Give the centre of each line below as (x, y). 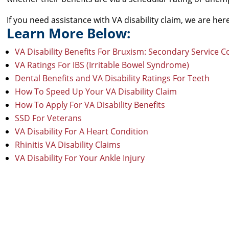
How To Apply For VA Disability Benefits (90, 105)
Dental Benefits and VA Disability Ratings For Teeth (112, 78)
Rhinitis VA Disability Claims (68, 145)
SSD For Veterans (49, 118)
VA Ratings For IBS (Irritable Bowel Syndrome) (102, 65)
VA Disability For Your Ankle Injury (80, 158)
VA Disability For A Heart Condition (82, 131)
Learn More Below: (69, 33)
